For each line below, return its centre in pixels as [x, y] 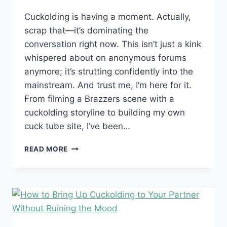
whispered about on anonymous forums [105, 58]
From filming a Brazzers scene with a [99, 99]
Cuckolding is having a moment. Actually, [108, 16]
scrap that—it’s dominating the [86, 30]
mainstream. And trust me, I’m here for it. [108, 85]
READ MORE [46, 149]
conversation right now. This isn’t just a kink [113, 44]
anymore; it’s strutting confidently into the [109, 71]
